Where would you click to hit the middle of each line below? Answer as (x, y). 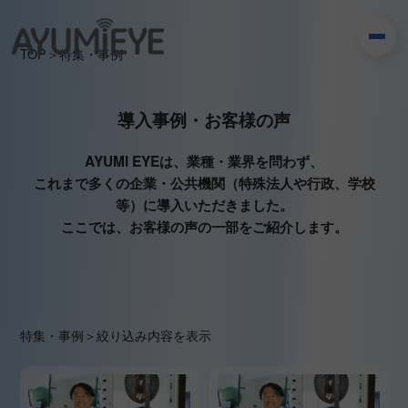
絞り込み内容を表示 (154, 335)
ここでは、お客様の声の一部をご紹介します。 (204, 227)
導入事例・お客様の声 (204, 120)
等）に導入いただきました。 (204, 205)
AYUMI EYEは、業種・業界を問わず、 (204, 162)
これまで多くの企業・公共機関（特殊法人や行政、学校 (204, 184)
